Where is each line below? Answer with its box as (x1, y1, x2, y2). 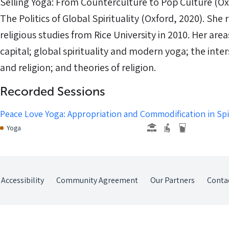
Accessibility (1, 175, 44, 186)
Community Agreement (56, 175, 138, 186)
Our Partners (150, 175, 195, 186)
